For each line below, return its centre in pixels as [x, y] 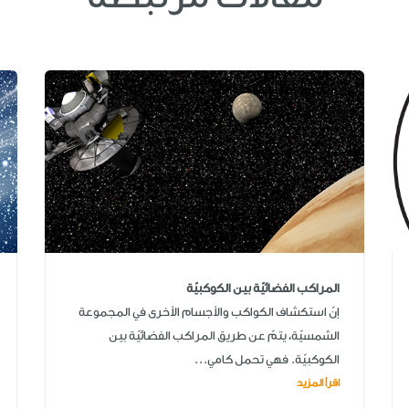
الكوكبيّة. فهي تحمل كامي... [267, 359]
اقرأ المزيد [318, 383]
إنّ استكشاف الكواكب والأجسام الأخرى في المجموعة [209, 311]
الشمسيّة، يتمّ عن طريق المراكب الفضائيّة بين [224, 335]
